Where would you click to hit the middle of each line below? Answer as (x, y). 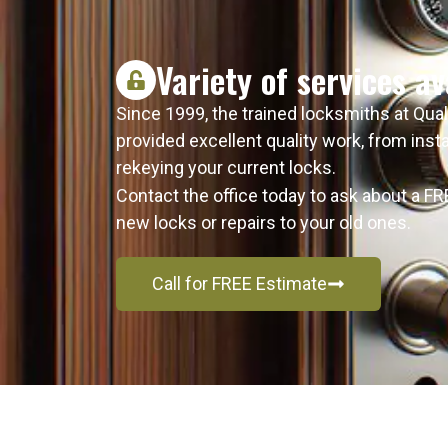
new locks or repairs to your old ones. (263, 223)
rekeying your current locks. (226, 168)
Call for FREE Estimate (239, 284)
